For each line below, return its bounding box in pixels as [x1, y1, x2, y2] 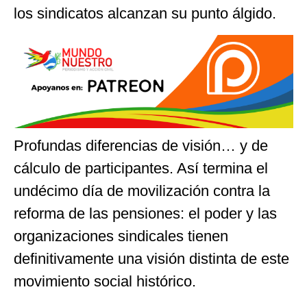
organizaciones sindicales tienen [14, 227, 228, 245]
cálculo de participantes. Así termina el [14, 159, 268, 177]
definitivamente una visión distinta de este [14, 249, 289, 267]
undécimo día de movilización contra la [14, 182, 270, 199]
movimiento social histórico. [14, 272, 196, 290]
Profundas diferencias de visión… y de [14, 136, 268, 154]
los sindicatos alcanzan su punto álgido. [14, 5, 276, 23]
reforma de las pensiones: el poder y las [14, 204, 277, 222]
